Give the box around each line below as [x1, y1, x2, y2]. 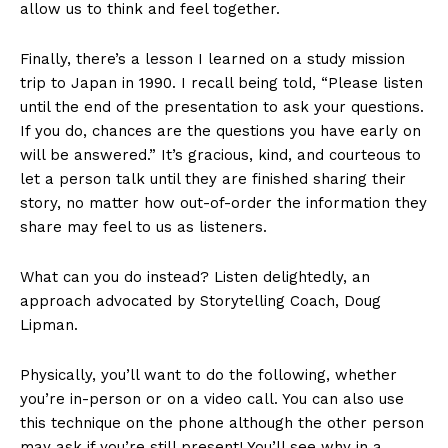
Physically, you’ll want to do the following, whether [20, 366, 397, 385]
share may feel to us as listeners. [20, 218, 267, 237]
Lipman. [20, 316, 78, 335]
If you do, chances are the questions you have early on [20, 122, 421, 141]
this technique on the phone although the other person [20, 414, 424, 433]
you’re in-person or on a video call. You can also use [20, 390, 404, 409]
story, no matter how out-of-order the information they [20, 194, 427, 213]
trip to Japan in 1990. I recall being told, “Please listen [20, 74, 423, 93]
